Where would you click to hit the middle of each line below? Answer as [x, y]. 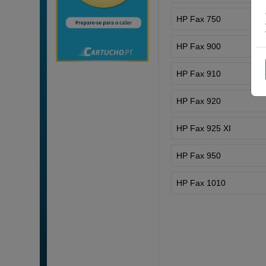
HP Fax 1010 [201, 183]
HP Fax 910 [199, 73]
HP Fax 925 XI [204, 128]
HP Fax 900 [199, 46]
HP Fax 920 [199, 101]
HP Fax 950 [199, 155]
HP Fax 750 [199, 19]
